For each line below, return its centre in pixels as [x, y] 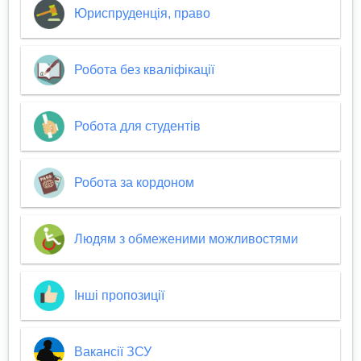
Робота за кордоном [134, 183]
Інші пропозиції [119, 296]
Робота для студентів [137, 127]
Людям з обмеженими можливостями [186, 239]
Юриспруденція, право [142, 14]
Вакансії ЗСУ [112, 352]
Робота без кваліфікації [144, 70]
